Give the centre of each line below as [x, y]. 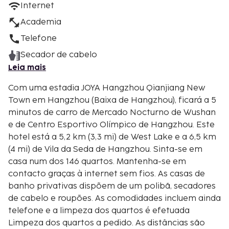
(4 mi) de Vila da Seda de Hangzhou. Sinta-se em [105, 149]
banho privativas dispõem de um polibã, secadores [112, 186]
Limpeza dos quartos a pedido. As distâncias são [107, 223]
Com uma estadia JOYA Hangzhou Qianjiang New [107, 88]
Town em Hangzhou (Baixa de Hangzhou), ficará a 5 [112, 100]
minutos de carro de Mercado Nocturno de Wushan [112, 112]
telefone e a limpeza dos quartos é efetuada [99, 211]
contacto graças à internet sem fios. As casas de [107, 174]
